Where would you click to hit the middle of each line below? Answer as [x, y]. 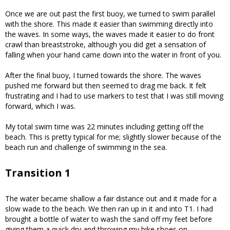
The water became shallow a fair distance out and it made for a [111, 198]
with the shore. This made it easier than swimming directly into [109, 24]
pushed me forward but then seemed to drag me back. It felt [106, 85]
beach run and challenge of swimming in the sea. [86, 147]
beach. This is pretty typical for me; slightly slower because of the [113, 137]
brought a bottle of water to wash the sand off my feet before [109, 219]
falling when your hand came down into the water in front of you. [113, 54]
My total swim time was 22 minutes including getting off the [104, 126]
